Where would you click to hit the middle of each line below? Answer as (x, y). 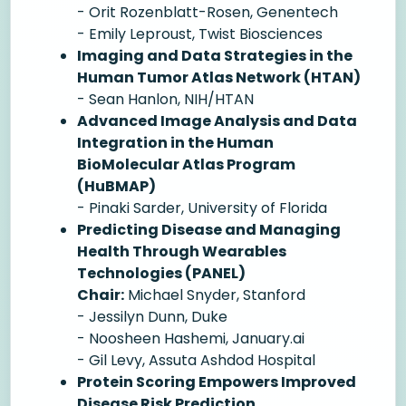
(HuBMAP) (116, 186)
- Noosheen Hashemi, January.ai (191, 338)
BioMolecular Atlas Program (186, 164)
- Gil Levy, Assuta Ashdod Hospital (196, 360)
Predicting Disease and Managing (209, 230)
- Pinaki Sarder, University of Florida (202, 208)
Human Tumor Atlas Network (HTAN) (219, 77)
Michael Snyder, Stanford (215, 295)
